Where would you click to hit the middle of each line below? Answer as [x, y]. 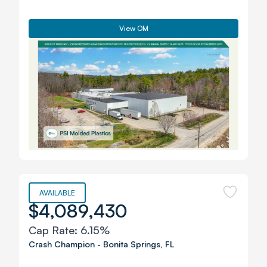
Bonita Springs [132, 244]
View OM [133, 28]
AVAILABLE [57, 193]
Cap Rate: [55, 230]
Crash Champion [62, 244]
